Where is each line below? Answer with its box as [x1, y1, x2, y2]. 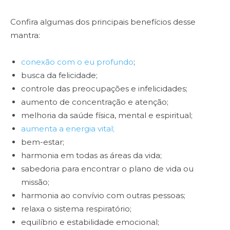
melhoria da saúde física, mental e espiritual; [21, 110, 193, 121]
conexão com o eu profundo [21, 57, 133, 67]
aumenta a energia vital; [21, 124, 114, 134]
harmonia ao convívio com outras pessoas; [21, 190, 185, 201]
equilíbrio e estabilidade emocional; [21, 217, 159, 227]
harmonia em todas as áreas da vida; [21, 150, 162, 161]
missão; [21, 177, 49, 187]
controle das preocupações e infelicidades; [21, 84, 187, 94]
